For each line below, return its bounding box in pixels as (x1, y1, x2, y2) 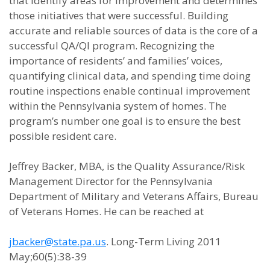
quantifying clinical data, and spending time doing (9, 69, 251, 83)
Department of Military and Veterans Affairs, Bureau (9, 189, 259, 203)
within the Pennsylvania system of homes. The (9, 99, 227, 113)
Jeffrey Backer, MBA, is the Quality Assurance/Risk (9, 159, 245, 173)
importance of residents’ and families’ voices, (9, 54, 222, 67)
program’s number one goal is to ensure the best (9, 114, 240, 128)
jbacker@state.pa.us (9, 234, 106, 248)
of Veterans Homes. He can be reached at (9, 204, 204, 218)
